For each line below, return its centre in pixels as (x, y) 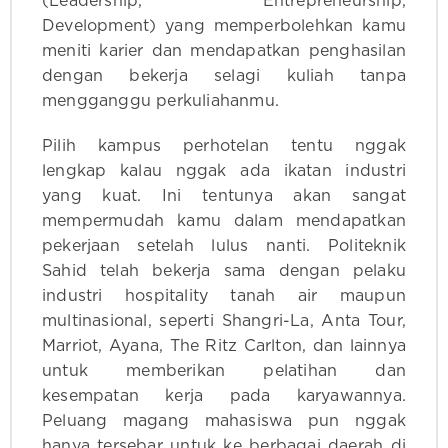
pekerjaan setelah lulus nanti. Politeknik (224, 246)
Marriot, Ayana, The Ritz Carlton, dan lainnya (224, 346)
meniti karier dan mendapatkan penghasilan (224, 51)
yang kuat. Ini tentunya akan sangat (224, 196)
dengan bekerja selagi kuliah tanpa (224, 76)
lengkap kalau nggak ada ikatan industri (224, 171)
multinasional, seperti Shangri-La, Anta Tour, (224, 321)
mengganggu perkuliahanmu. (160, 101)
